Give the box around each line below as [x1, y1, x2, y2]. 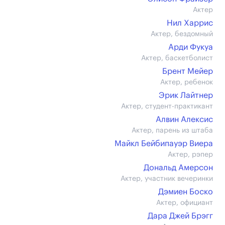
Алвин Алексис [156, 116, 213, 124]
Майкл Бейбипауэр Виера [115, 140, 213, 148]
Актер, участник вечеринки [121, 175, 213, 182]
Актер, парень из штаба [132, 127, 213, 134]
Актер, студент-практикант [121, 103, 213, 110]
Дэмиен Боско [158, 188, 213, 196]
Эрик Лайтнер [159, 91, 213, 99]
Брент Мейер [162, 67, 213, 75]
